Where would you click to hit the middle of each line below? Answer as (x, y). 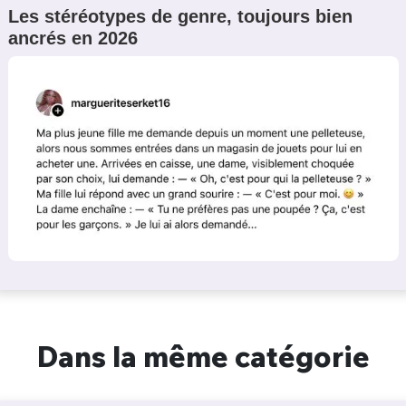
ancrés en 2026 (72, 39)
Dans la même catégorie (203, 357)
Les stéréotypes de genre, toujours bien (180, 17)
